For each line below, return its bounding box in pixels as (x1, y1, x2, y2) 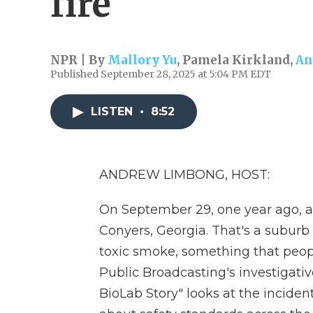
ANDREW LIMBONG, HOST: (99, 167, 270, 182)
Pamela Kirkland (182, 52, 290, 68)
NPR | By (50, 52, 108, 68)
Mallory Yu (108, 52, 177, 68)
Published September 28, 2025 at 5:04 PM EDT (50, 68, 271, 80)
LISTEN (91, 105, 136, 118)
